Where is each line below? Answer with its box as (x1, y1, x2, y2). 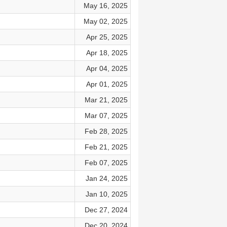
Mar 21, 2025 (84, 96, 128, 104)
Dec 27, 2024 (84, 206, 128, 214)
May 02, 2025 (83, 17, 128, 25)
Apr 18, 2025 (86, 49, 128, 57)
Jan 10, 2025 (85, 190, 128, 198)
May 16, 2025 (83, 2, 128, 10)
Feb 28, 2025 (84, 127, 128, 135)
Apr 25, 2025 (86, 33, 128, 41)
